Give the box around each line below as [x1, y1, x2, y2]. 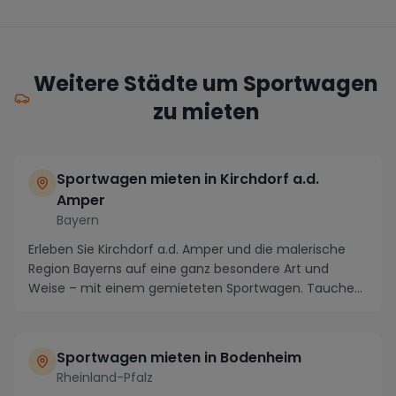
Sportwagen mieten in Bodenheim [57, 346, 301, 368]
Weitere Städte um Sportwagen [34, 68, 379, 98]
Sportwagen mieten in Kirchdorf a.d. [57, 168, 319, 189]
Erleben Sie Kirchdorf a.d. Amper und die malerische [28, 240, 346, 258]
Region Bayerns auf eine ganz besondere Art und [28, 259, 329, 278]
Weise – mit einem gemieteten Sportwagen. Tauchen [28, 278, 362, 297]
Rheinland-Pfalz [57, 368, 153, 386]
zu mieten [152, 96, 260, 126]
